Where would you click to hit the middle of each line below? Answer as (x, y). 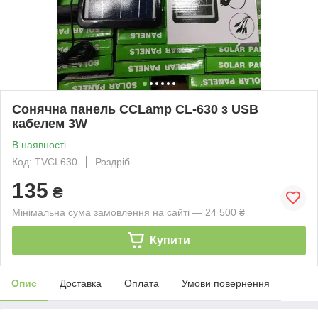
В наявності (39, 144)
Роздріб (113, 161)
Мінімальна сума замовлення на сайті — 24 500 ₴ (128, 212)
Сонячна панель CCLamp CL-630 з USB (135, 109)
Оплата (142, 283)
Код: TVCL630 (45, 161)
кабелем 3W (50, 123)
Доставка (81, 283)
